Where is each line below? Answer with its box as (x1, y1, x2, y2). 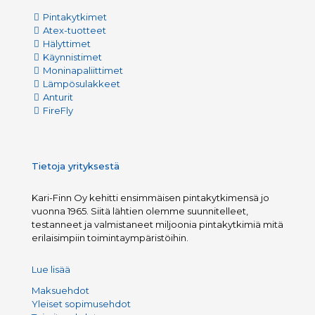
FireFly (41, 105, 73, 117)
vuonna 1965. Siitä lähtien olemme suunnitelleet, (32, 205, 248, 217)
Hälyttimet (41, 38, 91, 50)
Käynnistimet (41, 51, 102, 63)
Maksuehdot (32, 285, 89, 297)
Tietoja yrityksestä (32, 160, 120, 172)
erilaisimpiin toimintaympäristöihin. (32, 232, 188, 244)
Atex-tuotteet (41, 25, 106, 37)
